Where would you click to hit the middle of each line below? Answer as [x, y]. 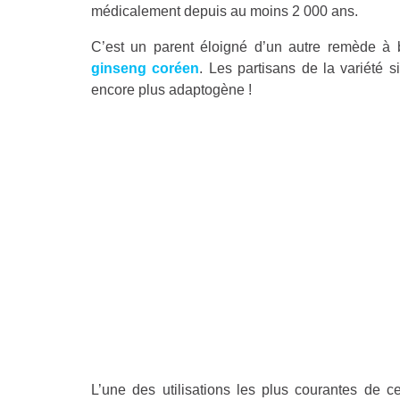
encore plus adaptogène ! [171, 89]
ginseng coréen [146, 68]
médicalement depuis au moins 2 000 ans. [225, 11]
